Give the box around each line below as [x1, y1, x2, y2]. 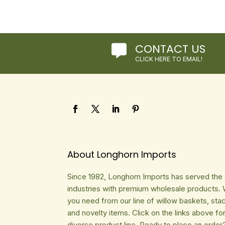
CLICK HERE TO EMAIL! [135, 55, 203, 63]
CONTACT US [135, 41, 206, 57]
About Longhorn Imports [67, 148, 177, 161]
